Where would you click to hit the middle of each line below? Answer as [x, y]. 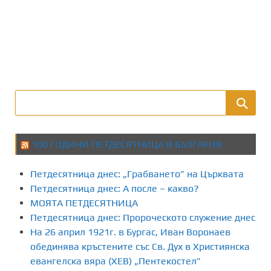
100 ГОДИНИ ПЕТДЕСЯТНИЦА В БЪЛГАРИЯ [127, 144]
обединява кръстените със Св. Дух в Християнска [140, 246]
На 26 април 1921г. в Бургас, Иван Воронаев [130, 232]
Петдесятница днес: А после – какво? [115, 188]
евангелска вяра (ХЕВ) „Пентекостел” [116, 261]
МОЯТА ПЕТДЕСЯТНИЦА [84, 203]
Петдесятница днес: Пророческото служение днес [143, 217]
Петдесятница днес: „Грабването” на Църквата [137, 174]
